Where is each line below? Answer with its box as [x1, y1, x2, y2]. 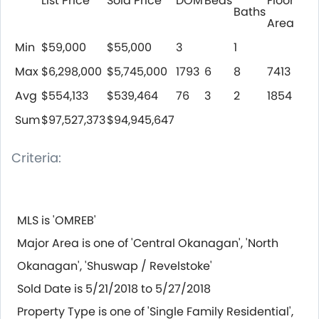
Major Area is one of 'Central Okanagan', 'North [17, 235, 278, 251]
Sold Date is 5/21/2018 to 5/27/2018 [17, 281, 211, 297]
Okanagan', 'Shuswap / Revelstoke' [17, 258, 212, 274]
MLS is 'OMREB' [17, 212, 96, 229]
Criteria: [11, 149, 61, 167]
